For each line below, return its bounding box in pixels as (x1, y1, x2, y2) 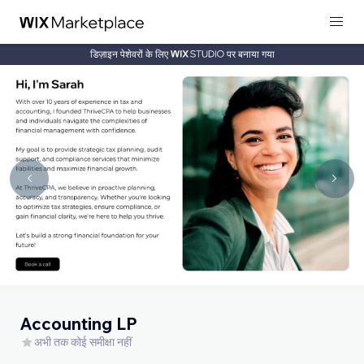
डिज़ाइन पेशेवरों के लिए (89, 47, 171, 60)
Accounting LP (19, 312, 137, 334)
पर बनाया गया (226, 47, 275, 60)
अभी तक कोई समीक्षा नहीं (34, 334, 132, 349)
